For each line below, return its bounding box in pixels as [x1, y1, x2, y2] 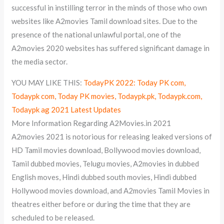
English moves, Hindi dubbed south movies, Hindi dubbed [11, 172, 197, 181]
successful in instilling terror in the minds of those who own [11, 2, 207, 12]
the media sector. [11, 56, 68, 66]
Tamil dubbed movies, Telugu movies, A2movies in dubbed [11, 158, 199, 168]
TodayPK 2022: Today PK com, [83, 77, 186, 87]
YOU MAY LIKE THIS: [11, 77, 84, 87]
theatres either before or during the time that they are [11, 199, 191, 208]
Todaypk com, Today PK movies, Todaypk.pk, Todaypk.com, [11, 91, 202, 100]
